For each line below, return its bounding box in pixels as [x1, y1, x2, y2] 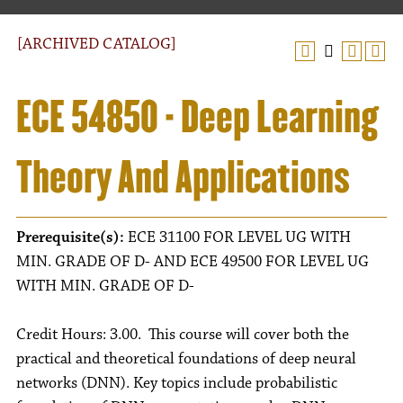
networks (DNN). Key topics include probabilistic [16, 373, 337, 393]
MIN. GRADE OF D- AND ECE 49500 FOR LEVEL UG [16, 252, 369, 272]
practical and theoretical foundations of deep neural [16, 349, 356, 369]
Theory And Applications [16, 150, 350, 204]
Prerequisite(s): [16, 228, 124, 247]
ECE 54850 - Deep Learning [16, 90, 379, 144]
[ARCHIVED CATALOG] [17, 34, 176, 54]
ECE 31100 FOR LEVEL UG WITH [124, 228, 351, 247]
